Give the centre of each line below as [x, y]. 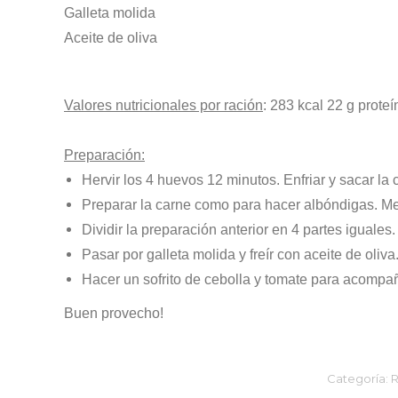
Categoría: [358, 378]
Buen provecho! [114, 313]
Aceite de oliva [111, 38]
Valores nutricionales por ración [163, 105]
